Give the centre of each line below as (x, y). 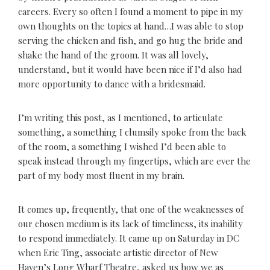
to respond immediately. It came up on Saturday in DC (129, 238)
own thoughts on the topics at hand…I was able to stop (131, 26)
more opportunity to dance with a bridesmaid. (112, 84)
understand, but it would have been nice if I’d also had (130, 69)
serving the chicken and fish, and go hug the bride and (130, 40)
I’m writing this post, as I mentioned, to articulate (121, 118)
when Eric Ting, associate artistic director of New (118, 253)
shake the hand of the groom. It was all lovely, (113, 55)
